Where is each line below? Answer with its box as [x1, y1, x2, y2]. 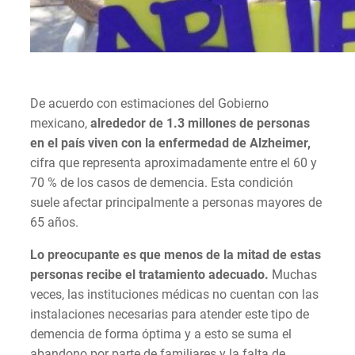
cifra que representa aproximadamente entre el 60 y [30, 155, 317, 170]
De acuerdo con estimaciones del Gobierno [30, 95, 269, 111]
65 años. [30, 214, 78, 230]
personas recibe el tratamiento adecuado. [30, 266, 272, 282]
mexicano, [30, 115, 90, 131]
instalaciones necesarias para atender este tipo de [30, 306, 309, 322]
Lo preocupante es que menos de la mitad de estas [30, 246, 321, 262]
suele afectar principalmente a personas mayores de [30, 194, 322, 210]
